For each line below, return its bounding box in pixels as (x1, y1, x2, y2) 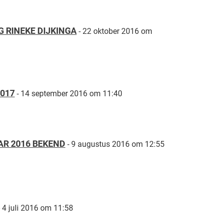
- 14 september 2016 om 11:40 (17, 89, 122, 99)
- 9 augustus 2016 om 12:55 (67, 139, 165, 149)
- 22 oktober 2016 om (79, 27, 152, 36)
